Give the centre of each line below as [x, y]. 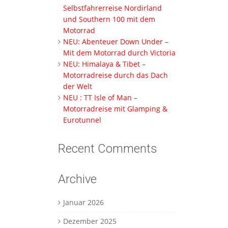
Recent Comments [107, 149]
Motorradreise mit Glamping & [115, 109]
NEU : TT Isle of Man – [100, 98]
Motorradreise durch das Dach [115, 75]
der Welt [77, 87]
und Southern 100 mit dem [109, 19]
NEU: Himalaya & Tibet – [104, 64]
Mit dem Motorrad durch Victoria [119, 53]
